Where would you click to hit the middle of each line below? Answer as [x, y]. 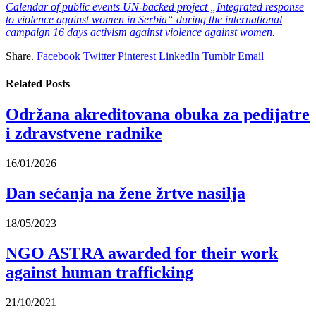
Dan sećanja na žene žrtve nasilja [126, 194]
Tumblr [219, 56]
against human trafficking [99, 273]
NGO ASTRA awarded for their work [142, 254]
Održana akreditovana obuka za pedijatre [158, 115]
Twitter [99, 56]
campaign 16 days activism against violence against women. [140, 32]
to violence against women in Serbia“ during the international [144, 19]
